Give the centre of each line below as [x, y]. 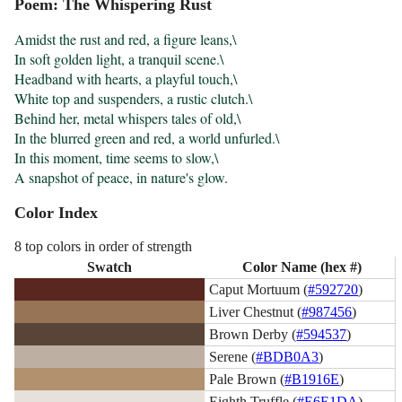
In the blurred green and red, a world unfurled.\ [147, 138]
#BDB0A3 [288, 356]
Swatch [110, 267]
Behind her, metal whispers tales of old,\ [128, 118]
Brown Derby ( [253, 334]
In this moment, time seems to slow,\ [117, 158]
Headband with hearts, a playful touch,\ [126, 79]
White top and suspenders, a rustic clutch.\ [134, 99]
